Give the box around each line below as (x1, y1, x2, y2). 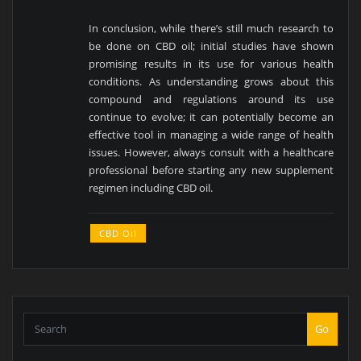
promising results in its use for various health (89, 56, 334, 72)
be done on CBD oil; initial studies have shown (89, 39, 334, 54)
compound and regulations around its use (89, 92, 334, 107)
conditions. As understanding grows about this (89, 74, 334, 89)
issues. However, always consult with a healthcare (89, 145, 334, 160)
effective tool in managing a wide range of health (89, 127, 334, 143)
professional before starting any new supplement (89, 163, 334, 178)
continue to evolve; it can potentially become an (89, 110, 334, 125)
